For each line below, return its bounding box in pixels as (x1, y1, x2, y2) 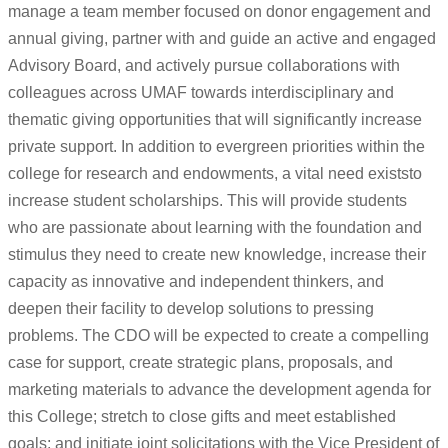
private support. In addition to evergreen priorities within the (8, 138, 425, 156)
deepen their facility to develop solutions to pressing (8, 300, 374, 318)
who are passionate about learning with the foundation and (8, 219, 422, 237)
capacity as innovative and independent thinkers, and (8, 273, 384, 291)
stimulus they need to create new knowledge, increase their (8, 246, 426, 264)
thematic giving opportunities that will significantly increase (8, 111, 422, 129)
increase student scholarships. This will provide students (8, 192, 407, 210)
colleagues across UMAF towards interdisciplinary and (8, 84, 394, 102)
